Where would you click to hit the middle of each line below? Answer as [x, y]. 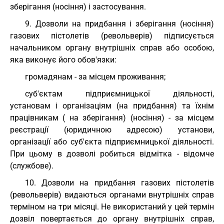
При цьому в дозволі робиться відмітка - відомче [112, 154]
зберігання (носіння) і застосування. [78, 7]
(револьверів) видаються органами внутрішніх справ [112, 195]
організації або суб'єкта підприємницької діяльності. [112, 142]
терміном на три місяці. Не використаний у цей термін [112, 207]
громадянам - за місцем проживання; [95, 77]
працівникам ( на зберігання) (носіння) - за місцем [112, 118]
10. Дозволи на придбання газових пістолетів [119, 183]
